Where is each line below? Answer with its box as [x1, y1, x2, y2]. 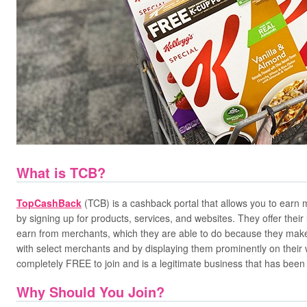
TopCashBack [16, 196, 82, 210]
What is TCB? [16, 162, 106, 182]
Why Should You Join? [16, 282, 164, 302]
